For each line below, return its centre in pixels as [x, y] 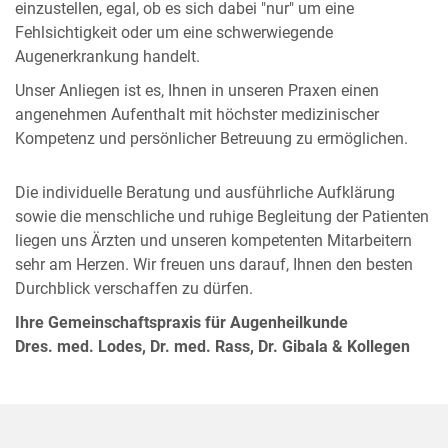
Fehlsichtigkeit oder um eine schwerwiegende [174, 32]
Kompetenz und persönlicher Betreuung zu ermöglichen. [211, 138]
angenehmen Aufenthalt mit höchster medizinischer [197, 114]
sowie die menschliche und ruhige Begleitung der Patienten [222, 216]
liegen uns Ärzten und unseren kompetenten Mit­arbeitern [213, 240]
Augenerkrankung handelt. [107, 56]
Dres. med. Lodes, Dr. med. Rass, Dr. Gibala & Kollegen [212, 346]
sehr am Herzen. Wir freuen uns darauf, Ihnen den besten [214, 264]
